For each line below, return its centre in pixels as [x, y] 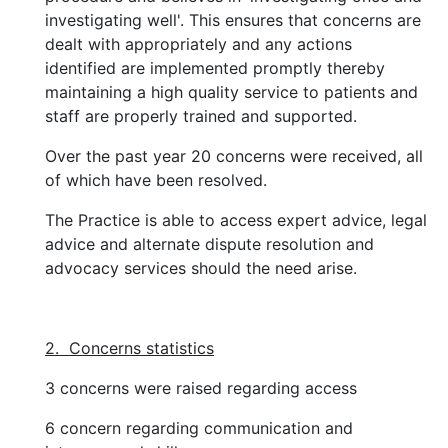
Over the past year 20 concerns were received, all [234, 156]
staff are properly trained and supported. [201, 116]
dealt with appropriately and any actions [198, 44]
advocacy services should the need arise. [201, 268]
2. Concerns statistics [129, 348]
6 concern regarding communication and [199, 428]
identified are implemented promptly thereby [215, 68]
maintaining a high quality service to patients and [231, 92]
